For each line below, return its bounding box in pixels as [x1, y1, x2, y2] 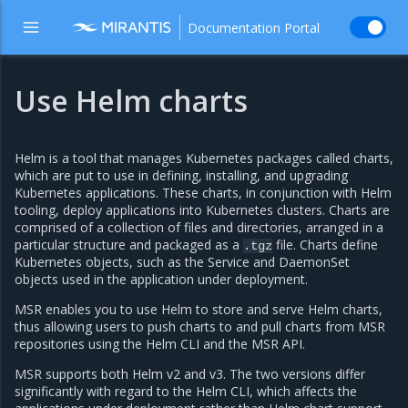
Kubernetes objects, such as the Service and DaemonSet [15, 253, 350, 270]
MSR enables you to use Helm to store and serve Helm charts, [15, 301, 382, 318]
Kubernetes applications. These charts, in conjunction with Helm [15, 184, 392, 201]
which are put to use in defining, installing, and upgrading [15, 167, 348, 184]
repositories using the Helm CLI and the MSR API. [15, 335, 305, 352]
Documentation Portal [188, 18, 320, 36]
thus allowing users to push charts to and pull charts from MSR [15, 318, 385, 335]
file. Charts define [272, 236, 378, 253]
